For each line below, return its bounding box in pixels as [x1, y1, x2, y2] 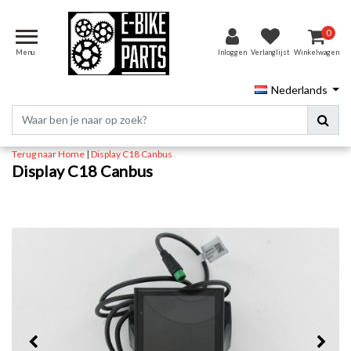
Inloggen [217, 48, 247, 57]
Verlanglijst [250, 48, 290, 57]
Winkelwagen [293, 48, 339, 57]
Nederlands [270, 82, 327, 96]
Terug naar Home [12, 147, 85, 160]
